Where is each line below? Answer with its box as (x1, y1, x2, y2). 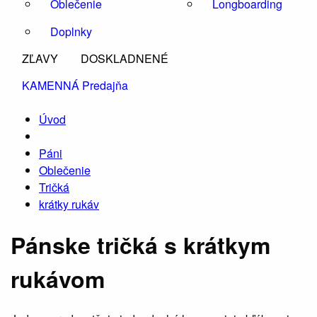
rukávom (11, 262, 105, 295)
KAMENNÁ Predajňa (22, 77, 128, 94)
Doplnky (50, 23, 92, 40)
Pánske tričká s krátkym (11, 228, 270, 261)
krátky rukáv (39, 195, 99, 212)
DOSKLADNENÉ (81, 50, 168, 67)
